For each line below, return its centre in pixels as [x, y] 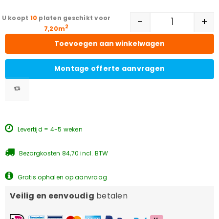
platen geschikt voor [75, 18]
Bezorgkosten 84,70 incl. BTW [63, 153]
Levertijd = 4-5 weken [49, 129]
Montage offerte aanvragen [109, 68]
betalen [111, 196]
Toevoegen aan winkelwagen [109, 44]
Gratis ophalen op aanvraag [62, 177]
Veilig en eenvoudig [52, 196]
